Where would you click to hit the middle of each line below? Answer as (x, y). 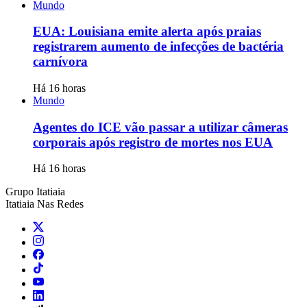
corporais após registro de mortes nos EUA (153, 142)
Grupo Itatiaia (35, 192)
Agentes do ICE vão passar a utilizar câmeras (160, 127)
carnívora (60, 62)
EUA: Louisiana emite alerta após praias (147, 32)
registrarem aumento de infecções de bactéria (158, 47)
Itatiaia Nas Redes (45, 204)
